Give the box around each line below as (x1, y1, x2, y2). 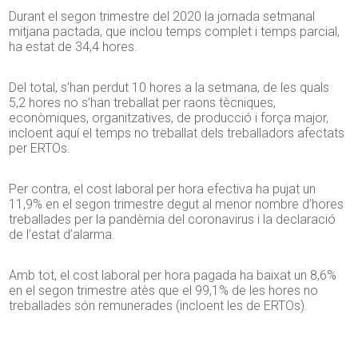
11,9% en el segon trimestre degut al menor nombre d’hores (9, 197, 344, 213)
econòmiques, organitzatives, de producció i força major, (9, 110, 329, 126)
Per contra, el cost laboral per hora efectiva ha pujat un (9, 181, 316, 197)
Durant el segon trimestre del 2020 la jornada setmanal (9, 9, 316, 25)
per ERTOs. (9, 141, 71, 157)
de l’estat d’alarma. (9, 227, 116, 243)
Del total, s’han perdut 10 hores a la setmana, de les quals (9, 80, 330, 96)
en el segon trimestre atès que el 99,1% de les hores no (9, 283, 319, 299)
